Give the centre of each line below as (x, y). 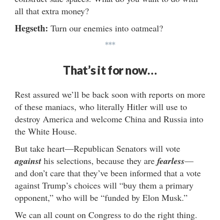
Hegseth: (31, 28)
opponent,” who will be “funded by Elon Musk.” (101, 197)
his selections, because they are (99, 160)
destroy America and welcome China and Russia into (109, 119)
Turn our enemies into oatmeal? (106, 28)
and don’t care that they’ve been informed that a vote (108, 173)
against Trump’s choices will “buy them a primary (104, 185)
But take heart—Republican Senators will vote (97, 148)
